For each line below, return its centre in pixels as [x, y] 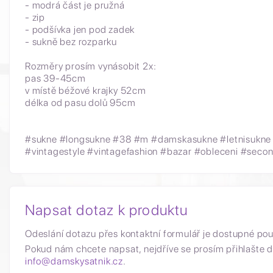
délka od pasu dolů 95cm [80, 103]
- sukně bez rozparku [71, 42]
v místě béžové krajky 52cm [86, 90]
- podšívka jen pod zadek [80, 30]
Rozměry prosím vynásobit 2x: [91, 66]
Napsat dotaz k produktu [107, 210]
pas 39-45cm [55, 78]
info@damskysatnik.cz [74, 261]
